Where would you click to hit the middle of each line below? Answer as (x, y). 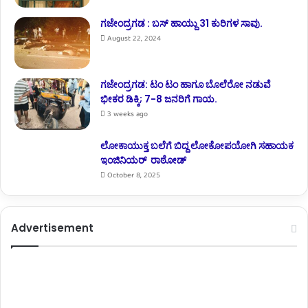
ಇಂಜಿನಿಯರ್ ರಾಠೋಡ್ (144, 161)
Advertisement (52, 228)
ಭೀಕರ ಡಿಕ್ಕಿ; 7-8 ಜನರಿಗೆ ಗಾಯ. (159, 99)
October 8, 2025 (134, 176)
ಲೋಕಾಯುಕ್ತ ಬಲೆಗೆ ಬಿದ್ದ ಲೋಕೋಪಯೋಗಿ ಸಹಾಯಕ (197, 146)
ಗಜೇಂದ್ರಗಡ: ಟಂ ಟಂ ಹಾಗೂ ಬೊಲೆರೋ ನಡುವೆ (186, 85)
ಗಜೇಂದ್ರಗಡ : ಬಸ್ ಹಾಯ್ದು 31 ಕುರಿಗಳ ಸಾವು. (181, 24)
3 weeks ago (128, 115)
